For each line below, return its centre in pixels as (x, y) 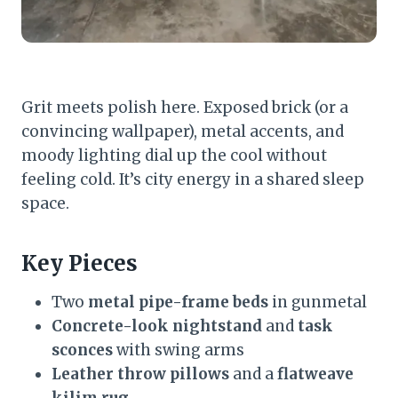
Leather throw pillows (140, 374)
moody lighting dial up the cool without (174, 155)
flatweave (315, 374)
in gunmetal (318, 302)
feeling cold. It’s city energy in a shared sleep (193, 179)
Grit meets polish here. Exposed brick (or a (185, 107)
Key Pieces (80, 263)
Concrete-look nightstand (157, 326)
